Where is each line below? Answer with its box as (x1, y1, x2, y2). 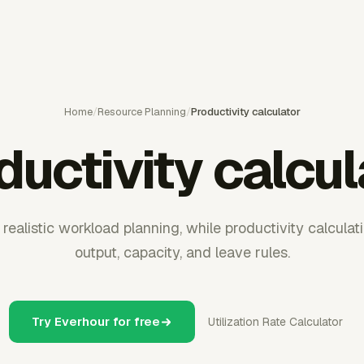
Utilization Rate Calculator (207, 314, 343, 329)
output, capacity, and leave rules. (74, 243, 290, 262)
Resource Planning (97, 105, 186, 119)
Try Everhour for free (31, 314, 160, 329)
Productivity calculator (190, 105, 301, 119)
